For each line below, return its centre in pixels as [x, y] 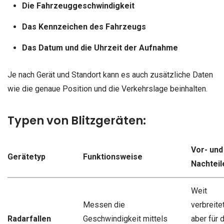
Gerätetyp [26, 157]
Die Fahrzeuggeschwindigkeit [78, 6]
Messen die [104, 205]
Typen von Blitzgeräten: [77, 121]
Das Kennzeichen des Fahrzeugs [84, 27]
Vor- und [207, 150]
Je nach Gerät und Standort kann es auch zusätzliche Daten [110, 74]
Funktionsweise [112, 157]
